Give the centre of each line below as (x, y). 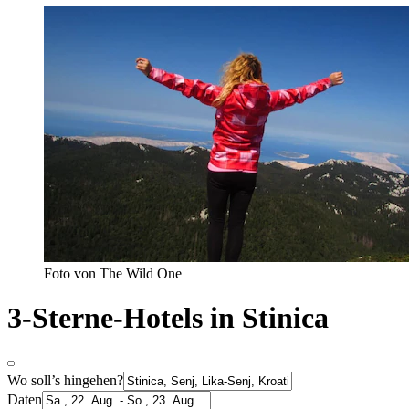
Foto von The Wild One (113, 273)
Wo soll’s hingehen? (65, 380)
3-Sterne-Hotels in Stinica (168, 318)
